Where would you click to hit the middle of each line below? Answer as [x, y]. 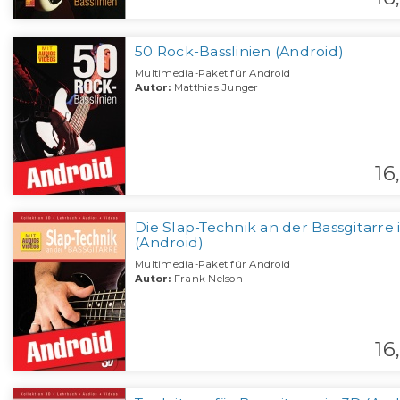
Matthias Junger [215, 88]
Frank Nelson [207, 279]
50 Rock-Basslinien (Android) [239, 52]
